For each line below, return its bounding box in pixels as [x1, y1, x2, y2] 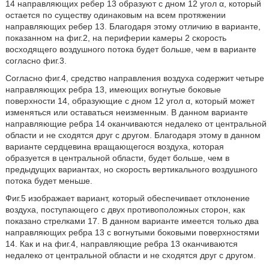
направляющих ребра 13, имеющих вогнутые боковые [5, 85, 221, 94]
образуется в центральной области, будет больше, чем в [5, 153, 229, 163]
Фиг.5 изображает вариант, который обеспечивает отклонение [5, 193, 250, 203]
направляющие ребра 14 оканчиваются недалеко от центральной [5, 119, 267, 128]
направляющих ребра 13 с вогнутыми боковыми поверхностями [5, 228, 259, 237]
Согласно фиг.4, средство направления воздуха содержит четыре [5, 73, 264, 83]
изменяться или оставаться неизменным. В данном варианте [5, 107, 248, 117]
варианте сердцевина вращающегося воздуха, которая [5, 142, 224, 151]
